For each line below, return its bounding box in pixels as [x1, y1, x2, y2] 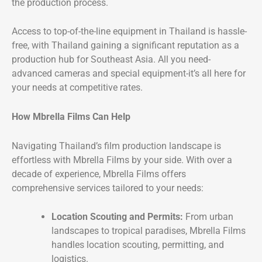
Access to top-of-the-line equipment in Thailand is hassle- [12, 26, 247, 37]
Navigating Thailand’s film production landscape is [12, 140, 221, 151]
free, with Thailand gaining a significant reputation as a [12, 40, 239, 51]
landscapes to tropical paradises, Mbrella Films [51, 225, 246, 237]
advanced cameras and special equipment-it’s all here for [12, 68, 246, 80]
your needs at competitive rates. [12, 82, 143, 94]
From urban [183, 211, 233, 223]
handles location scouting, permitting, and [51, 239, 224, 251]
